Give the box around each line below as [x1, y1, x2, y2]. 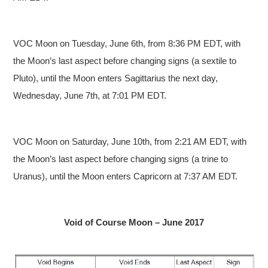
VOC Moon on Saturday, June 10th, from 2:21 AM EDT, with [13, 136, 247, 147]
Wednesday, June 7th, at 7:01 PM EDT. [13, 90, 167, 100]
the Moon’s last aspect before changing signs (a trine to [13, 153, 229, 164]
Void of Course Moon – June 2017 [64, 217, 204, 227]
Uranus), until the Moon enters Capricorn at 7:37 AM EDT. [13, 170, 238, 181]
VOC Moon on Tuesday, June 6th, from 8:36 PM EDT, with [13, 38, 241, 48]
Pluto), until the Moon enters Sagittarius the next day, [13, 72, 218, 83]
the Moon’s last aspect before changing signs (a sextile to [13, 55, 237, 66]
